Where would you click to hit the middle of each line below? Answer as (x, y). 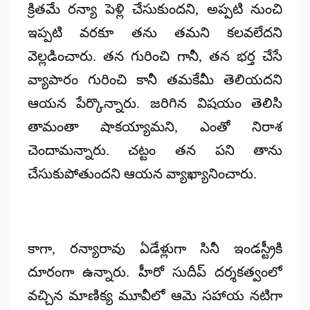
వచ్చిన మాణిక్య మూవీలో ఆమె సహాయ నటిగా (155, 295)
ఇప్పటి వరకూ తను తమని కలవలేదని (155, 32)
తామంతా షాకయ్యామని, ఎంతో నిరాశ (155, 126)
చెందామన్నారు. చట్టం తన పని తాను (155, 150)
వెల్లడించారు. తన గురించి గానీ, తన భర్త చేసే (155, 56)
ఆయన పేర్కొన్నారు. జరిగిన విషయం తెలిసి (155, 103)
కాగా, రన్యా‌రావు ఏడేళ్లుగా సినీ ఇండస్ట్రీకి (155, 248)
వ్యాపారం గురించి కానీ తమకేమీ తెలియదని (155, 79)
